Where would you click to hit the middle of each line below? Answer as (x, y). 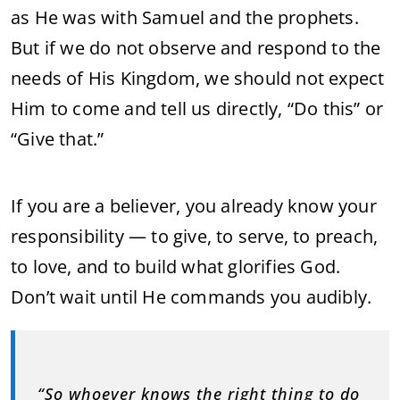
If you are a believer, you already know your (194, 206)
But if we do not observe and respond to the (196, 48)
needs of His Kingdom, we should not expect (198, 78)
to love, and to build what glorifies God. (176, 267)
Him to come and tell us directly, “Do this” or (197, 108)
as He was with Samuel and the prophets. (185, 17)
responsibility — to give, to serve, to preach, (195, 236)
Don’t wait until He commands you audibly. (192, 297)
